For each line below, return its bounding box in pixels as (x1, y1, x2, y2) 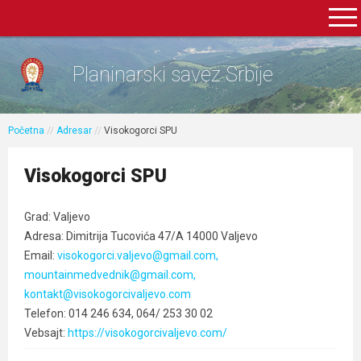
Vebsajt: (24, 326, 68, 339)
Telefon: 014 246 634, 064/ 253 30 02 (24, 307, 213, 320)
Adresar (56, 125, 92, 136)
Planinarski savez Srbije (73, 63, 273, 86)
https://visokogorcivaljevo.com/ (68, 326, 227, 339)
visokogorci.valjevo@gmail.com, (57, 249, 218, 262)
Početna (8, 125, 44, 136)
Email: (24, 249, 57, 262)
